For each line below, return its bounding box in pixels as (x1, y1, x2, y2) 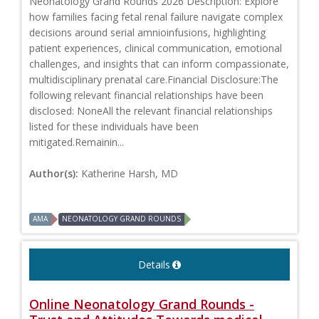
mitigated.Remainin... (29, 135, 124, 150)
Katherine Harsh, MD (81, 167, 178, 181)
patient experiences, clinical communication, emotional (29, 41, 282, 56)
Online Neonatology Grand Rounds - (29, 296, 254, 313)
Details (138, 258, 170, 272)
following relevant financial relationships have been (29, 88, 263, 103)
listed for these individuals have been (29, 120, 199, 134)
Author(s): (29, 167, 81, 181)
